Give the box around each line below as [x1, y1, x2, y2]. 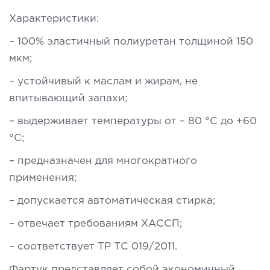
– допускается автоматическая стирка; [9, 196, 215, 206]
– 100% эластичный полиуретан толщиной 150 [9, 37, 253, 46]
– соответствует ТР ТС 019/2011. [9, 242, 177, 251]
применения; [9, 173, 77, 183]
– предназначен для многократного [9, 156, 197, 166]
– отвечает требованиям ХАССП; [9, 219, 182, 228]
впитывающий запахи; [9, 93, 127, 103]
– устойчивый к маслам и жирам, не [9, 77, 198, 86]
